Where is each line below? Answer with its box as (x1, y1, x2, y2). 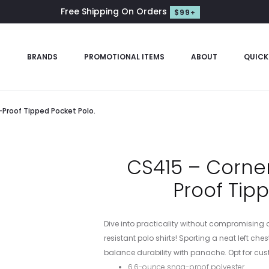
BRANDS (26, 52, 58, 62)
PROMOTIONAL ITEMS (83, 52, 165, 62)
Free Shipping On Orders (60, 5, 167, 17)
